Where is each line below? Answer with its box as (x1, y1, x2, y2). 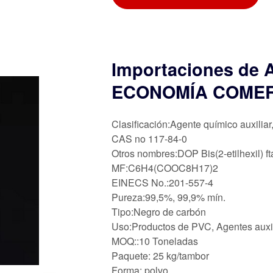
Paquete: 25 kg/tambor (112, 248, 209, 263)
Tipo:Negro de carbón (112, 204, 206, 219)
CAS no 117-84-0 (112, 131, 187, 146)
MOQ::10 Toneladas (112, 233, 198, 248)
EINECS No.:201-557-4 (112, 175, 213, 190)
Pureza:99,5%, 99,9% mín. (112, 190, 225, 204)
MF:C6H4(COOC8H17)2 (112, 160, 218, 175)
